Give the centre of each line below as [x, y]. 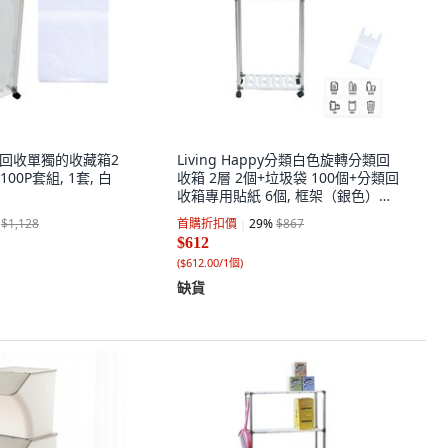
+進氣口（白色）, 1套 [245, 213]
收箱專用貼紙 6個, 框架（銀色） [278, 195]
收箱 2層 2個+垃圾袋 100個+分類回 [288, 177]
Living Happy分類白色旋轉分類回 [283, 159]
